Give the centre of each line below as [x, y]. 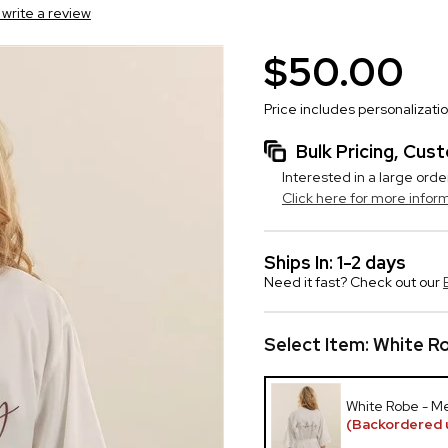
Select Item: [318, 344]
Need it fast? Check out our [353, 282]
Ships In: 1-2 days [335, 262]
